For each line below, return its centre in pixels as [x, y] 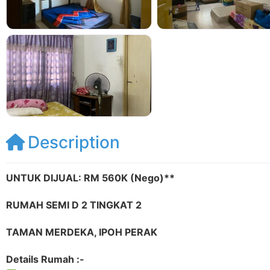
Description [74, 143]
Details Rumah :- [45, 259]
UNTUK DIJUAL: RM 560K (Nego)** [90, 178]
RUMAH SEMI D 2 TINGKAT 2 [74, 205]
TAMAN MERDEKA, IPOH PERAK [82, 232]
